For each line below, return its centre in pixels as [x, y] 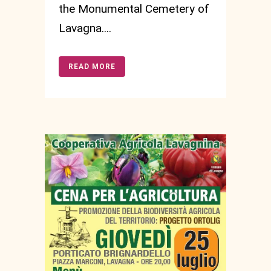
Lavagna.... [85, 28]
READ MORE [92, 67]
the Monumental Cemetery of [134, 9]
